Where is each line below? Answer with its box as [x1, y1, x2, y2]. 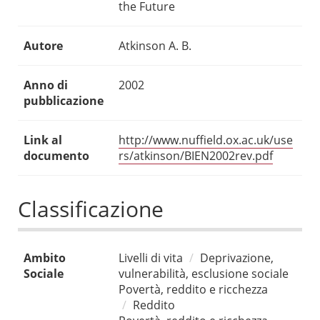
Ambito [24, 250, 66, 266]
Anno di [24, 77, 68, 94]
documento [24, 148, 89, 164]
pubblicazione [24, 93, 104, 109]
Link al [24, 132, 62, 149]
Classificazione [18, 194, 164, 224]
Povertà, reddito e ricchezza [119, 281, 268, 298]
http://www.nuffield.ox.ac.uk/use [119, 132, 293, 149]
